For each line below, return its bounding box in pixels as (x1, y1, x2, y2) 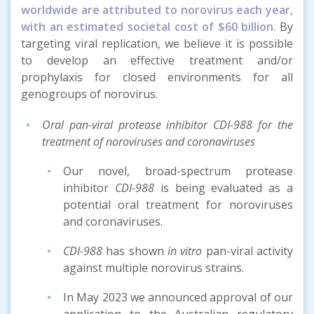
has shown (106, 243, 168, 259)
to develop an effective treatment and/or (21, 52, 293, 68)
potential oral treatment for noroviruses (63, 196, 293, 212)
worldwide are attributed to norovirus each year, (21, 1, 293, 18)
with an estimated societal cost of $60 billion (21, 18, 274, 34)
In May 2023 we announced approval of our (63, 289, 293, 305)
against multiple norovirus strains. (63, 259, 244, 275)
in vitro (168, 243, 203, 259)
